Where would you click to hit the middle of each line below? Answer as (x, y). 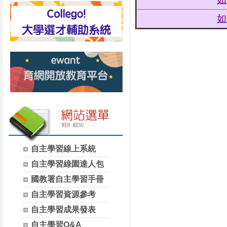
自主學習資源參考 (63, 194)
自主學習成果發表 (63, 210)
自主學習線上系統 (63, 149)
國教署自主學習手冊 (67, 179)
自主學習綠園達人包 (67, 164)
